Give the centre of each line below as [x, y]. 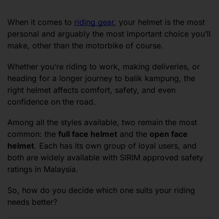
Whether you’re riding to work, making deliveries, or [104, 66]
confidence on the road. [52, 101]
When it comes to [41, 22]
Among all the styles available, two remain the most [102, 122]
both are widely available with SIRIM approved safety [105, 158]
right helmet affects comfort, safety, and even [91, 90]
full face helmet [88, 134]
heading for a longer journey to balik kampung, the [101, 78]
